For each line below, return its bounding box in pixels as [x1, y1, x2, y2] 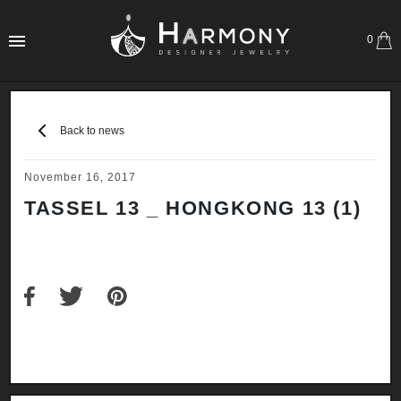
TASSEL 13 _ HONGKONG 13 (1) [24, 197, 362, 220]
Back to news [60, 124, 124, 138]
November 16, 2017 [24, 171, 136, 184]
